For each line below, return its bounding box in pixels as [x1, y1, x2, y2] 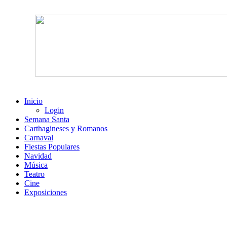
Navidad [24, 152, 52, 160]
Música [24, 161, 48, 169]
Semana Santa [24, 115, 69, 124]
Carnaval [24, 133, 53, 142]
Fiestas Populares [24, 142, 80, 151]
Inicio [24, 97, 43, 105]
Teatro [24, 170, 45, 178]
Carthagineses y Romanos [24, 124, 107, 133]
